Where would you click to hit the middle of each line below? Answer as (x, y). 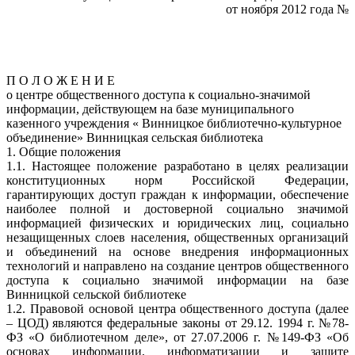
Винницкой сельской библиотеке (96, 294)
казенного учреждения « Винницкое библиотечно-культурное (174, 123)
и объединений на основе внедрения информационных (177, 252)
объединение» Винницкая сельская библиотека (135, 137)
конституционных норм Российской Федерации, (177, 180)
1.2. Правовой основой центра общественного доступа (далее (177, 309)
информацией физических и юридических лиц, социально (177, 223)
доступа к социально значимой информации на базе (177, 280)
